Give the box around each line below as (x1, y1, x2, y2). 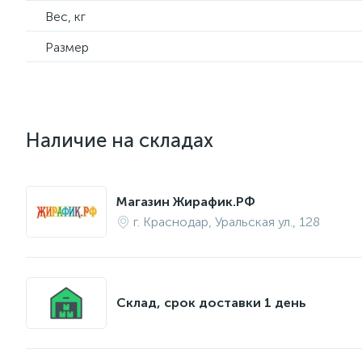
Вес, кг (45, 9, 86, 24)
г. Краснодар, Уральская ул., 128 (133, 214, 320, 229)
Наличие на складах (26, 128, 213, 152)
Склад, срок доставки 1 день (116, 295, 306, 310)
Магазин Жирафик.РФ (116, 194, 255, 209)
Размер (45, 40, 89, 55)
